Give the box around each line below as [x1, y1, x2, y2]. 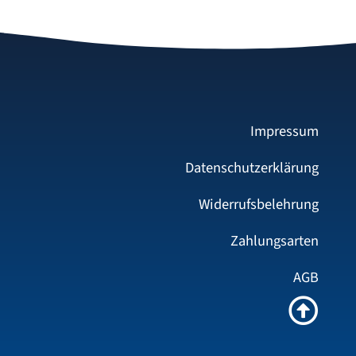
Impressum [250, 121, 319, 142]
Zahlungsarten [230, 230, 319, 252]
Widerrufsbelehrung [199, 194, 319, 215]
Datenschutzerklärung [185, 157, 319, 179]
